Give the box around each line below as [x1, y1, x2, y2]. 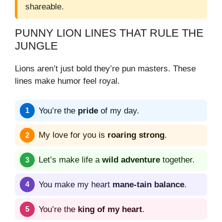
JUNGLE [15, 39, 58, 52]
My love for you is [39, 130, 108, 140]
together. [160, 155, 195, 165]
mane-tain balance [112, 179, 184, 189]
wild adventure [102, 155, 160, 165]
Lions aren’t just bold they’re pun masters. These [15, 63, 196, 73]
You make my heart [39, 179, 112, 189]
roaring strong [108, 130, 165, 140]
